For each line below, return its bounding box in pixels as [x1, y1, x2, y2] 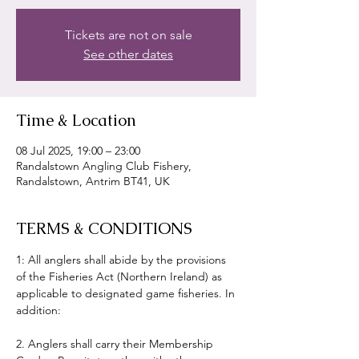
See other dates [83, 46, 173, 62]
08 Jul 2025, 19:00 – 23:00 [16, 143, 140, 158]
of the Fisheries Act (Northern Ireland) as [16, 269, 225, 284]
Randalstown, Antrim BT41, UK [16, 174, 170, 188]
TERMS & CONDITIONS [16, 218, 192, 239]
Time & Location [16, 110, 136, 131]
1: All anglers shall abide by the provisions [16, 252, 229, 267]
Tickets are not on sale [64, 27, 192, 42]
